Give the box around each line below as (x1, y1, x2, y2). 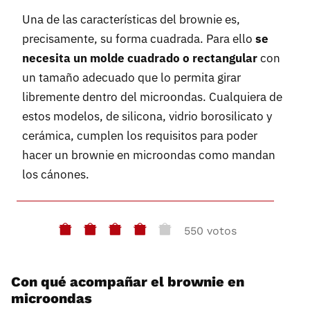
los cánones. (22, 167, 89, 183)
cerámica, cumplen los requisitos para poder (22, 128, 257, 144)
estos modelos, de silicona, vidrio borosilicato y (22, 109, 272, 125)
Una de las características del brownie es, (22, 12, 240, 28)
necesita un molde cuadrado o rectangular (22, 51, 257, 66)
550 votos (184, 224, 237, 237)
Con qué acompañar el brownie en (11, 273, 244, 291)
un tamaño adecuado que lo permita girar (22, 70, 241, 86)
